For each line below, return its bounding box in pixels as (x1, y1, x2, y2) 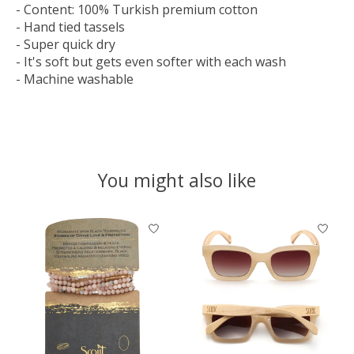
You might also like (98, 167, 256, 193)
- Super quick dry (16, 35, 115, 53)
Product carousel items (16, 213, 152, 232)
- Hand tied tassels (16, 17, 125, 36)
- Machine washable (16, 70, 134, 88)
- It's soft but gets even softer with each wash (16, 52, 286, 70)
